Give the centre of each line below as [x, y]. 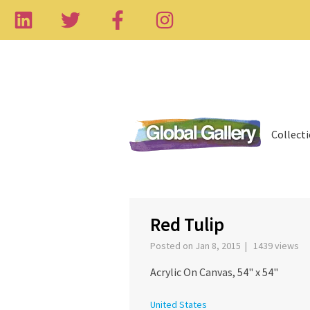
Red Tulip [187, 225]
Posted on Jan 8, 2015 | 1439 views [227, 246]
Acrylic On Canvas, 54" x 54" [214, 272]
